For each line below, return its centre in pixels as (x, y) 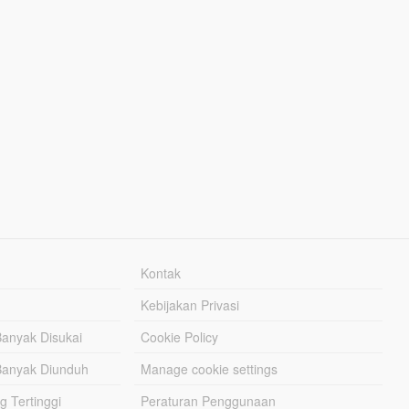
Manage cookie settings (210, 368)
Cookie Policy (180, 336)
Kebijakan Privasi (190, 304)
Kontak (161, 273)
